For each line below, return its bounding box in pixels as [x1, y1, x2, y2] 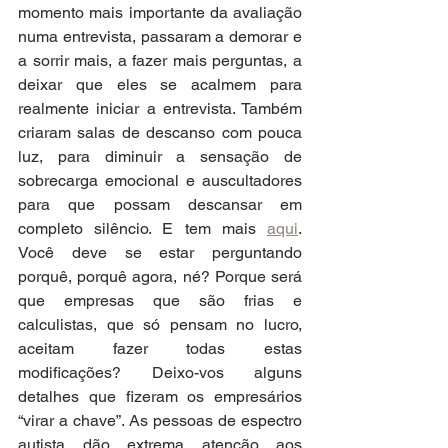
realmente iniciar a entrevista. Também [18, 99, 302, 119]
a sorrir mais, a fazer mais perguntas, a [18, 51, 302, 71]
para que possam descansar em [18, 195, 302, 215]
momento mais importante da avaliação [18, 3, 302, 23]
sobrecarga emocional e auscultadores [18, 171, 302, 191]
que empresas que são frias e [18, 291, 302, 311]
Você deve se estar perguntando [18, 243, 302, 263]
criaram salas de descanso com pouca [18, 123, 302, 143]
